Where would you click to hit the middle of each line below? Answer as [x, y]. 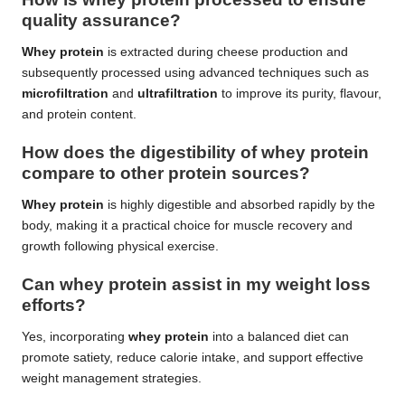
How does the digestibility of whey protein [195, 153]
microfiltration [65, 93]
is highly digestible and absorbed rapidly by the [240, 205]
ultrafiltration [178, 93]
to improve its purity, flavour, [300, 93]
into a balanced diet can [279, 337]
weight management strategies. [112, 379]
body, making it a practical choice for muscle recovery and [187, 226]
